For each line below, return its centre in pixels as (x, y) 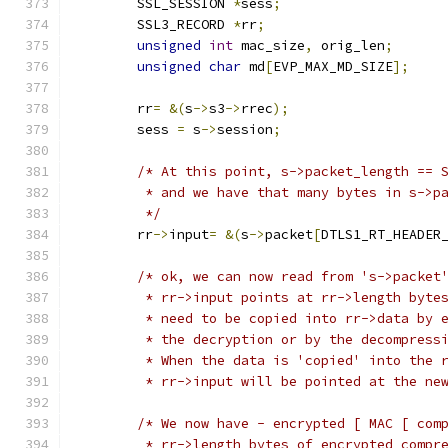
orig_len (349, 45)
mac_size (269, 45)
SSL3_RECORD (185, 24)
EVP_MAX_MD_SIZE (333, 66)
